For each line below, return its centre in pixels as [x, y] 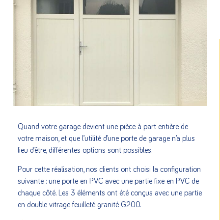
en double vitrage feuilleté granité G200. [79, 205]
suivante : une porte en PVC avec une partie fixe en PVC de [108, 181]
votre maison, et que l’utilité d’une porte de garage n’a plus [106, 139]
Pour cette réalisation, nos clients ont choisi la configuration [109, 169]
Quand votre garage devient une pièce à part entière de [103, 127]
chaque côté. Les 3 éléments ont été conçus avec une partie [110, 193]
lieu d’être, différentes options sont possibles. [85, 151]
